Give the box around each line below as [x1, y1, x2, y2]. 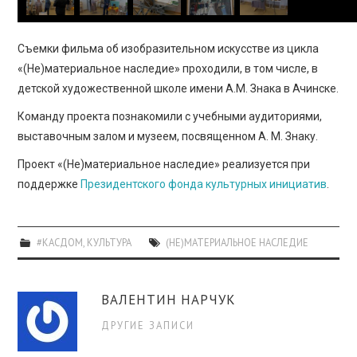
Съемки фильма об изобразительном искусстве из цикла [18, 41, 320, 55]
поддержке [18, 177, 81, 190]
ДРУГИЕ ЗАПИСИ [101, 318, 195, 331]
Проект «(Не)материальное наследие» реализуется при [18, 157, 311, 171]
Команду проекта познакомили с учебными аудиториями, [18, 109, 323, 123]
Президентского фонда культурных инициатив [80, 177, 328, 190]
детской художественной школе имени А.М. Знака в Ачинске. [18, 81, 339, 95]
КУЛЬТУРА [86, 235, 131, 249]
